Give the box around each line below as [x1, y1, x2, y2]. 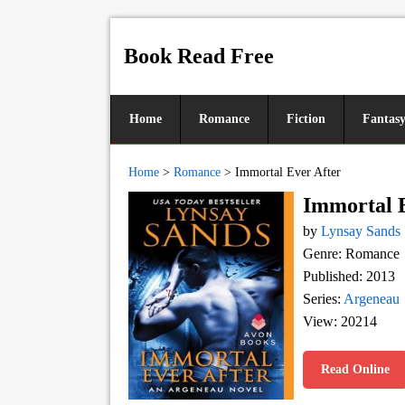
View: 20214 [303, 314, 377, 329]
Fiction [287, 112, 325, 126]
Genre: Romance [303, 246, 400, 261]
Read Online [321, 363, 390, 376]
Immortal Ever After [235, 165, 341, 179]
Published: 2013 [303, 268, 395, 284]
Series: [303, 291, 344, 306]
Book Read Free [124, 44, 274, 68]
